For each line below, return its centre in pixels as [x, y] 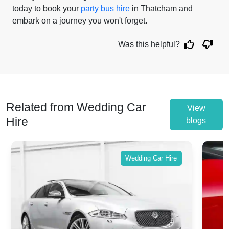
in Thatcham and [161, 8]
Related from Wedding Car [76, 107]
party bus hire [105, 8]
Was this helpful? [149, 44]
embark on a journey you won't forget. [80, 21]
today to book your [47, 8]
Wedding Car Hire [151, 158]
